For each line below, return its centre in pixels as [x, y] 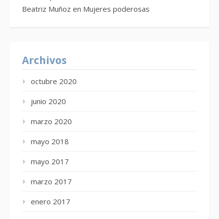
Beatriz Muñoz [46, 9]
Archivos [44, 60]
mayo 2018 [50, 141]
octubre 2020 [54, 81]
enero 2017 [51, 201]
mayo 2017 [50, 161]
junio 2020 [48, 101]
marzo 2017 [51, 181]
